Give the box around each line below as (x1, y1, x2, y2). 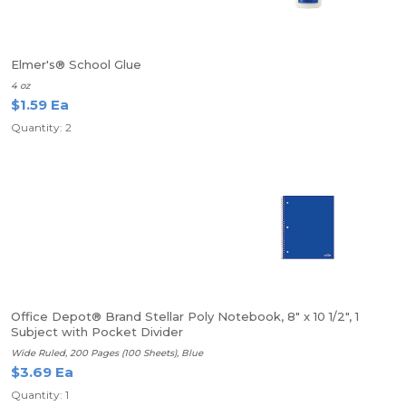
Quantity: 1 (11, 388, 69, 401)
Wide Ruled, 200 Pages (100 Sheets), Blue (11, 347, 203, 359)
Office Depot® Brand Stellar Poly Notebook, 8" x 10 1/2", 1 (11, 309, 359, 324)
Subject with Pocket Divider (11, 324, 183, 339)
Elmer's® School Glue (11, 57, 141, 72)
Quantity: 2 (11, 121, 72, 134)
